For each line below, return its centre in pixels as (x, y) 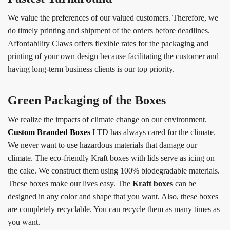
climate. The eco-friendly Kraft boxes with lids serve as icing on (111, 158)
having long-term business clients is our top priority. (91, 69)
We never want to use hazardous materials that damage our (102, 145)
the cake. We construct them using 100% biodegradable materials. (114, 171)
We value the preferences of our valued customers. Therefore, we (113, 18)
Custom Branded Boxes (49, 132)
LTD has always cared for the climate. (153, 132)
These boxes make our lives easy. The (69, 184)
